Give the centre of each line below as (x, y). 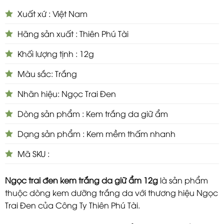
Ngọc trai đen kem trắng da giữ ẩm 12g (81, 180)
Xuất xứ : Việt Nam (52, 13)
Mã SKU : (33, 153)
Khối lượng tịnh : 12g (56, 53)
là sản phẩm (183, 180)
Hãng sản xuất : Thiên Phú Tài (73, 33)
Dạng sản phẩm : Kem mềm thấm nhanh (96, 133)
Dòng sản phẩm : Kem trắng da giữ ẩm (93, 113)
